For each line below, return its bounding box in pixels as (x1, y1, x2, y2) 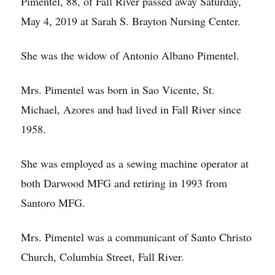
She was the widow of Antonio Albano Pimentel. (21, 48, 239, 63)
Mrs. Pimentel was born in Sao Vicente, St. (21, 82, 215, 97)
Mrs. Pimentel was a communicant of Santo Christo (21, 230, 252, 244)
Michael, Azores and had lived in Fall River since (21, 102, 241, 117)
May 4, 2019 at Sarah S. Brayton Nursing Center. (21, 14, 241, 28)
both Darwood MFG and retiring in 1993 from (21, 176, 227, 190)
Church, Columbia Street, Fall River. (21, 249, 184, 264)
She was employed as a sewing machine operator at (21, 156, 249, 171)
